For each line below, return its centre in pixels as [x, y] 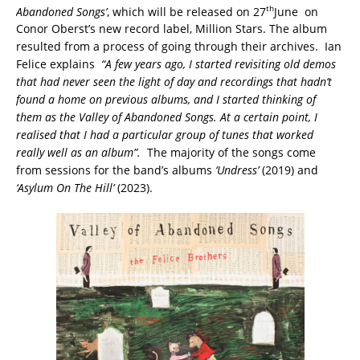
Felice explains [59, 64]
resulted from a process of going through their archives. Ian [179, 47]
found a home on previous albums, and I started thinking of [166, 100]
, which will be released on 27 [186, 11]
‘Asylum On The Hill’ [65, 188]
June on [296, 11]
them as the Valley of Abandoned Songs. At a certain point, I [167, 117]
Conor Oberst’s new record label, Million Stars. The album [172, 29]
